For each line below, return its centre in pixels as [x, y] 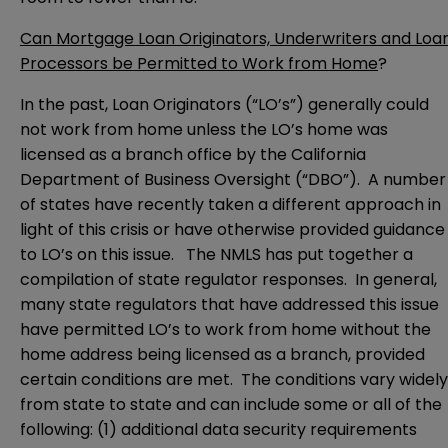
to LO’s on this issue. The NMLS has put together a [216, 255]
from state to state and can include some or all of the [231, 405]
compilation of [79, 280]
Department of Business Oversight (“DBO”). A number [233, 180]
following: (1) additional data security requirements [218, 430]
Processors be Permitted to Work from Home [199, 64]
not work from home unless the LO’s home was [204, 130]
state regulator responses [241, 280]
